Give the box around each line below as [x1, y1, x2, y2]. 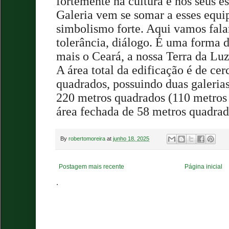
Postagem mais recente [59, 163, 124, 171]
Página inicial [185, 163, 223, 171]
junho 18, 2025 [113, 135, 149, 142]
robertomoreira [68, 135, 105, 142]
